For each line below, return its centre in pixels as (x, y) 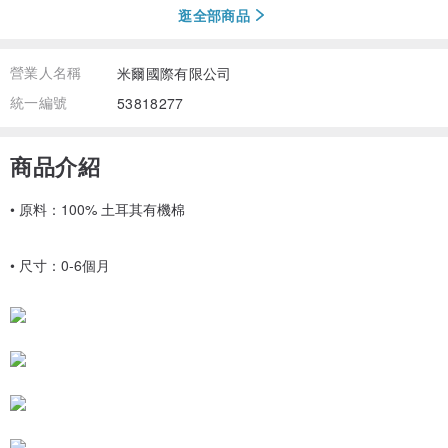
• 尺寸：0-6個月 (60, 265)
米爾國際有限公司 (174, 73)
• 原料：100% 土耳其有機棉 (97, 209)
